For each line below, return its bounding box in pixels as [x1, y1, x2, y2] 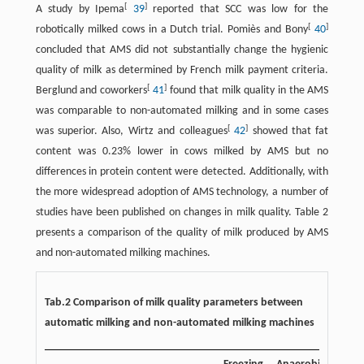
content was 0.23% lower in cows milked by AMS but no [35, 145, 329, 158]
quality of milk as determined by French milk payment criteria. [35, 64, 329, 77]
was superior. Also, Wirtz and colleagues [35, 125, 227, 138]
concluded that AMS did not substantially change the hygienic [35, 44, 329, 57]
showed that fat [248, 125, 329, 138]
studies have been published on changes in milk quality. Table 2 [35, 206, 329, 219]
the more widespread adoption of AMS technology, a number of [35, 186, 329, 199]
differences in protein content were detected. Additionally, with [35, 166, 329, 179]
